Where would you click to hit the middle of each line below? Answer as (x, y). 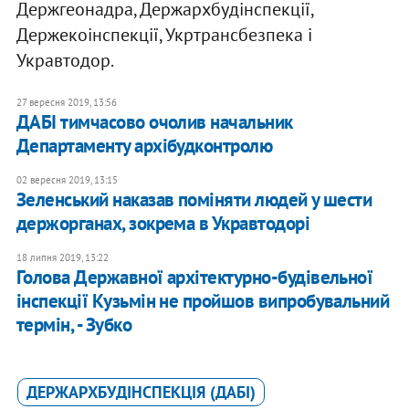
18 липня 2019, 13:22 (62, 258)
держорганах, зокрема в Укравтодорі (163, 224)
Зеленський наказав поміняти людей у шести (194, 200)
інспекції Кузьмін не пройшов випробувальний (203, 301)
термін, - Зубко (74, 325)
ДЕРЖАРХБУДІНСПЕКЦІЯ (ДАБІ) (141, 393)
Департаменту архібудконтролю (144, 146)
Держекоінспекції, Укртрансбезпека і (164, 35)
